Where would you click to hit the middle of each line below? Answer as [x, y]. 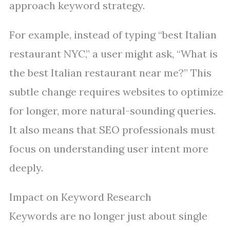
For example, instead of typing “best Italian [113, 35]
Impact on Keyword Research [80, 197]
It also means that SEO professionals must [112, 130]
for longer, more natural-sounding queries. [112, 111]
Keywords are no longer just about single [108, 216]
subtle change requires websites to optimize [116, 92]
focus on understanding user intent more [109, 149]
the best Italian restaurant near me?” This [110, 73]
